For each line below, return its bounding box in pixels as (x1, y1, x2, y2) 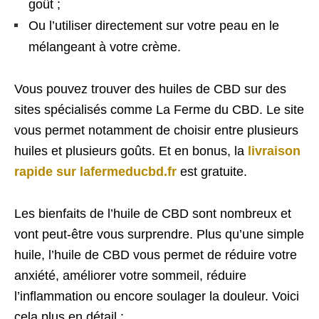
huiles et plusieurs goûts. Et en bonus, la (14, 143, 248, 158)
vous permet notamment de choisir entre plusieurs (14, 122, 298, 137)
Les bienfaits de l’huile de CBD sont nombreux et (14, 206, 291, 221)
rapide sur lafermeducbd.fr (14, 164, 177, 179)
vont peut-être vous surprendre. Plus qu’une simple (14, 226, 304, 241)
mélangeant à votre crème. (28, 39, 184, 54)
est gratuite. (177, 164, 247, 179)
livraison (248, 143, 300, 158)
